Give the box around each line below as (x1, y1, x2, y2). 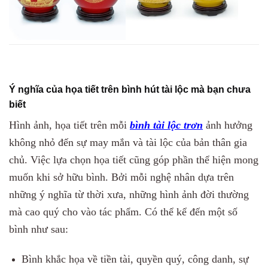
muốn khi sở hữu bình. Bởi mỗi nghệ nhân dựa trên (9, 170, 234, 183)
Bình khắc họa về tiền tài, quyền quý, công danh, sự (21, 252, 249, 265)
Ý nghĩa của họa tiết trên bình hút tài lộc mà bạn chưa (9, 84, 251, 95)
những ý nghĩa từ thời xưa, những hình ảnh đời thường (9, 188, 249, 200)
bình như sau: (9, 223, 71, 235)
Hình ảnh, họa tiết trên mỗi (9, 118, 130, 131)
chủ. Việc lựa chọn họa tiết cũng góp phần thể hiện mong (9, 153, 258, 166)
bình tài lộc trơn (130, 118, 203, 131)
